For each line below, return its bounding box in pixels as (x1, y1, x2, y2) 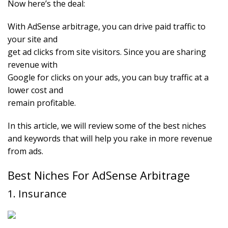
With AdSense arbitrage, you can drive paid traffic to (8, 21, 206, 33)
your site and (8, 34, 58, 45)
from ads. (8, 146, 43, 157)
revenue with (8, 59, 58, 71)
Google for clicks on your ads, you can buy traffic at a (8, 72, 209, 83)
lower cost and (8, 84, 63, 96)
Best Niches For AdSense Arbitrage (8, 167, 190, 183)
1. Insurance (8, 187, 67, 201)
